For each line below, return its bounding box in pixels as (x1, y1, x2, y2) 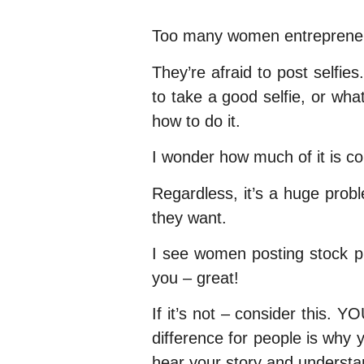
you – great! (152, 268, 239, 287)
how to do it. (152, 111, 240, 130)
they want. (152, 208, 227, 227)
